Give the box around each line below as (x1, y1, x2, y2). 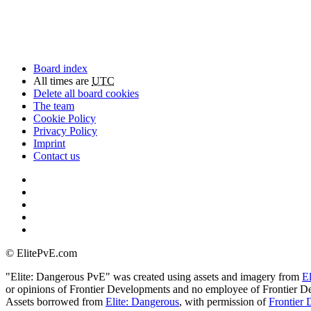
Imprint (33, 137, 65, 150)
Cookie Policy (33, 112, 96, 125)
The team (33, 100, 74, 112)
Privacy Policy (33, 125, 97, 137)
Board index (33, 62, 87, 75)
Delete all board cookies (33, 87, 139, 100)
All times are (33, 75, 92, 87)
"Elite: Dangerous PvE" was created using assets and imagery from (6, 271, 302, 283)
